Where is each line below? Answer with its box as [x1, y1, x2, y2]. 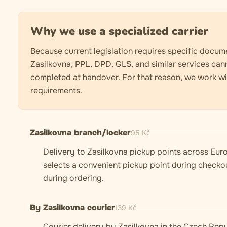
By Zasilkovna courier [30, 202, 115, 213]
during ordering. [43, 173, 104, 183]
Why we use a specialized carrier [30, 24, 208, 39]
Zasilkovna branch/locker [30, 127, 131, 138]
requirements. [30, 85, 82, 96]
